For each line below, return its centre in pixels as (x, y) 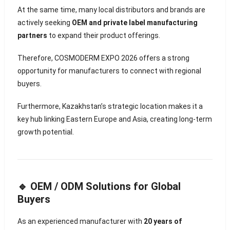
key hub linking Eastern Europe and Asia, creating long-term (114, 119)
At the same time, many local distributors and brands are (111, 10)
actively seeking (44, 23)
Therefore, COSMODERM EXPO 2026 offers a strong (103, 58)
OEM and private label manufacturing (135, 23)
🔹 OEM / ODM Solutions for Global (99, 187)
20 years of (162, 222)
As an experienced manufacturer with (80, 222)
